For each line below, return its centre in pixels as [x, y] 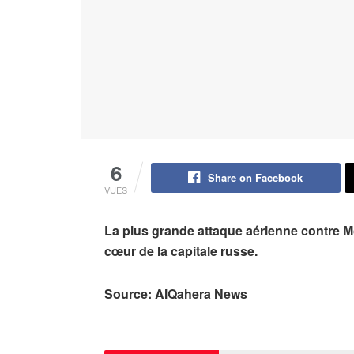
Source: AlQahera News [176, 294]
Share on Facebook [256, 178]
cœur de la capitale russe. [181, 251]
